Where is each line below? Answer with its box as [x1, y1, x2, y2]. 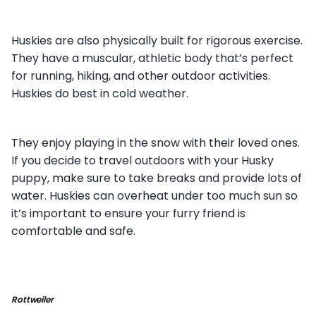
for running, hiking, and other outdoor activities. [11, 67, 270, 84]
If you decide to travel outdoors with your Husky [11, 152, 274, 169]
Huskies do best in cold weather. [11, 85, 191, 102]
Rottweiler [11, 293, 54, 305]
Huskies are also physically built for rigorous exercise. [11, 32, 303, 49]
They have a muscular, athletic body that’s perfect [11, 49, 293, 66]
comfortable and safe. [11, 222, 135, 239]
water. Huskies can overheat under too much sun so [11, 187, 298, 204]
